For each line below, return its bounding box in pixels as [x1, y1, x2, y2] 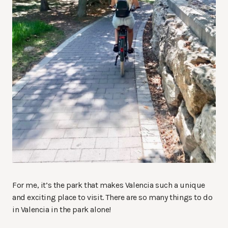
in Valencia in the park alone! [12, 205, 113, 215]
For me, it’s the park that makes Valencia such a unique [12, 180, 206, 190]
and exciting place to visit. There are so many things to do [12, 192, 213, 203]
